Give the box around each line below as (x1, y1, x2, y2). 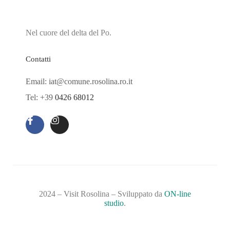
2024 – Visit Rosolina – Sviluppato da (39, 189, 164, 198)
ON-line (164, 189, 191, 198)
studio (104, 199, 124, 207)
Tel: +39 (26, 93, 55, 102)
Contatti (26, 55, 51, 63)
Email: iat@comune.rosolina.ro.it (26, 77, 132, 86)
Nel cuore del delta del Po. (26, 28, 111, 37)
